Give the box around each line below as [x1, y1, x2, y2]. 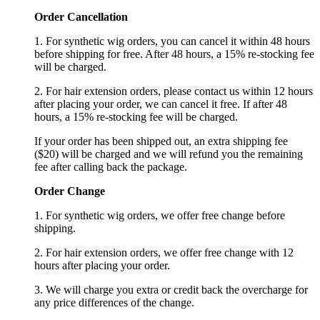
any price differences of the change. [34, 296, 194, 309]
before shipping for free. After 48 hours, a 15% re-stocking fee [34, 48, 314, 61]
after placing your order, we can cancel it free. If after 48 [34, 98, 287, 111]
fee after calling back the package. [34, 161, 187, 174]
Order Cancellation [34, 11, 128, 24]
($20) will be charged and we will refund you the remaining [34, 148, 303, 161]
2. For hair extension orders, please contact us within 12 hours [34, 85, 313, 98]
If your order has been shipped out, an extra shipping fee [34, 135, 288, 148]
